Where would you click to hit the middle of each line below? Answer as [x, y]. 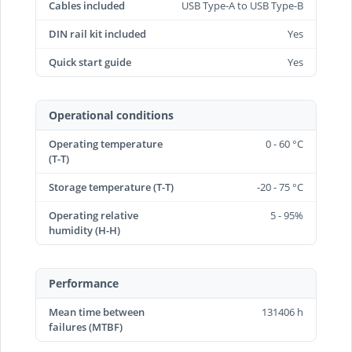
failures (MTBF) [86, 327]
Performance [84, 283]
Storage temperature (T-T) [111, 187]
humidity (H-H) [84, 230]
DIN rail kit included [97, 34]
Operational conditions [111, 115]
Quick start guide [90, 62]
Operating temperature [106, 144]
